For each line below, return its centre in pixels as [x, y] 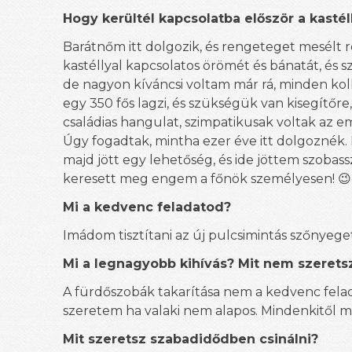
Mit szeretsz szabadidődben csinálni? [191, 339]
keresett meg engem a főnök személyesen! [200, 179]
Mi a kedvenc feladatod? [147, 207]
